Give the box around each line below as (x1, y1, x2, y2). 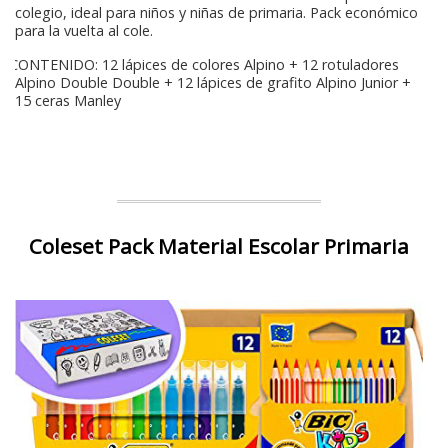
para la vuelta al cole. (15, 21, 153, 41)
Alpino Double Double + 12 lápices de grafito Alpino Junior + (15, 73, 411, 93)
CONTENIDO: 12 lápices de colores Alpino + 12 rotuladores (5, 55, 399, 75)
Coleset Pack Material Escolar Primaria (29, 232, 409, 261)
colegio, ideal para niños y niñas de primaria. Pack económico (15, 3, 418, 23)
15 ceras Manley (15, 91, 121, 111)
